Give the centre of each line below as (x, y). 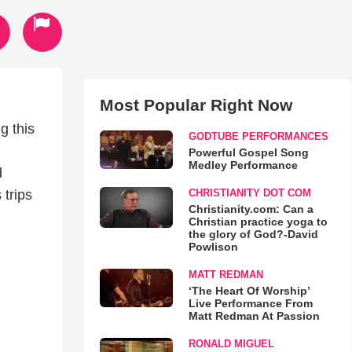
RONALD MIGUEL (231, 344)
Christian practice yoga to (258, 222)
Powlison (213, 247)
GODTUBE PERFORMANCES (258, 136)
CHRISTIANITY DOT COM (249, 193)
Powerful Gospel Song (248, 152)
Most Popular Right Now (196, 105)
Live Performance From (250, 303)
